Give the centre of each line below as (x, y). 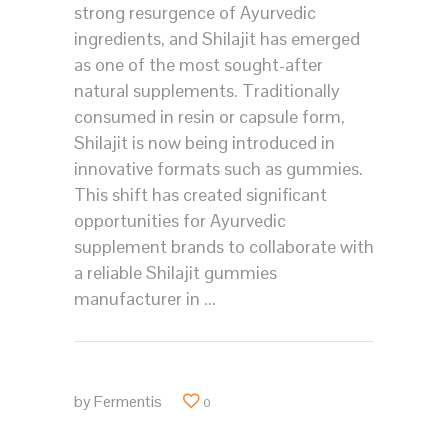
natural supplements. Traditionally (207, 91)
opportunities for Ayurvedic (180, 221)
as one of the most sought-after (198, 65)
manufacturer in (139, 299)
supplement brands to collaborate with (224, 247)
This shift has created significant (200, 195)
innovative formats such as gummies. (218, 169)
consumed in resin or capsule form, (209, 117)
